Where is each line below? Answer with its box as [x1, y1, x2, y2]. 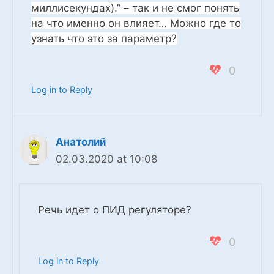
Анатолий [56, 135, 106, 148]
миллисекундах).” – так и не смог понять [31, 2, 239, 15]
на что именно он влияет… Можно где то [31, 17, 241, 30]
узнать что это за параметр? [31, 32, 177, 45]
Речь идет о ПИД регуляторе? [38, 204, 191, 217]
